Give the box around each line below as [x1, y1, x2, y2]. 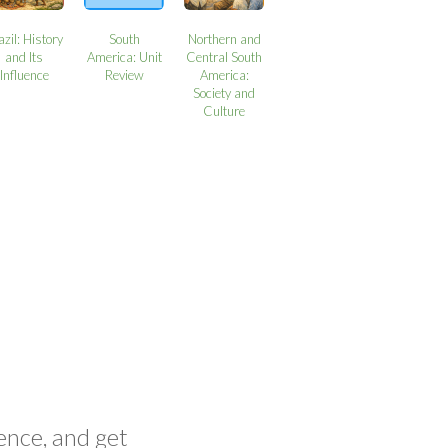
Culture [203, 102, 246, 119]
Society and [193, 84, 256, 101]
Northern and [187, 30, 261, 47]
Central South [186, 48, 263, 65]
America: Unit [86, 48, 162, 65]
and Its [5, 48, 44, 65]
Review [104, 66, 144, 83]
